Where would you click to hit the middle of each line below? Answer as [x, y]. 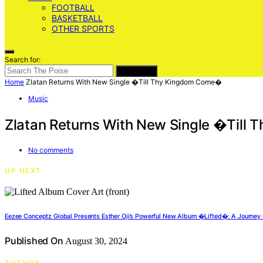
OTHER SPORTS [83, 28]
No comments [51, 150]
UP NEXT [23, 170]
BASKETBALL [77, 18]
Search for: [23, 60]
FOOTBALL [73, 7]
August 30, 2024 [95, 241]
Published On [34, 240]
